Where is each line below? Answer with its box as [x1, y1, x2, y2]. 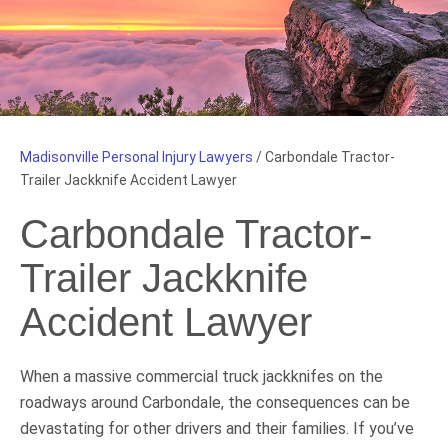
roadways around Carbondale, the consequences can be [20, 392, 410, 412]
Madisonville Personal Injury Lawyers [20, 148, 253, 165]
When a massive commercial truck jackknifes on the [20, 366, 383, 386]
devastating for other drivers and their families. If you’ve [20, 418, 414, 438]
